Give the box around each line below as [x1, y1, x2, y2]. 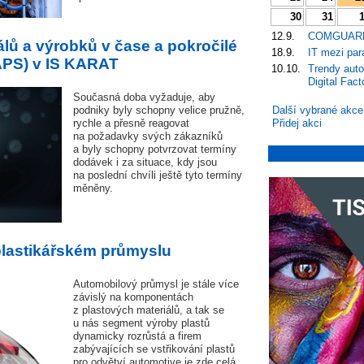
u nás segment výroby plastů [73, 317, 210, 329]
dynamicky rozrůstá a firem [73, 330, 201, 342]
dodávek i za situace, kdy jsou [73, 156, 217, 168]
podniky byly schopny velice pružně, [73, 104, 245, 116]
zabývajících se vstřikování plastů [73, 343, 235, 355]
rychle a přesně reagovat [73, 117, 189, 129]
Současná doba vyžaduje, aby [73, 91, 215, 103]
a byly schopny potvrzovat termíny [73, 143, 236, 155]
